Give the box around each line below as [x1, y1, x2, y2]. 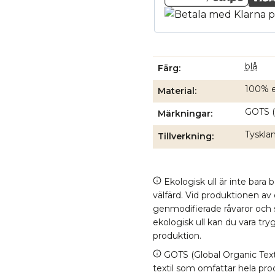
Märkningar [157, 108, 211, 119]
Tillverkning [157, 131, 212, 142]
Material [157, 85, 195, 96]
